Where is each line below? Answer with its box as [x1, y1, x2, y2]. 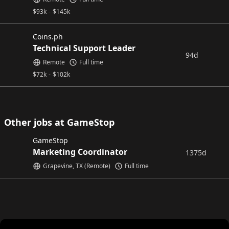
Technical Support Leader [33, 42, 135, 54]
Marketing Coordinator [33, 146, 127, 157]
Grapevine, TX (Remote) [43, 162, 110, 170]
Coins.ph [33, 32, 63, 41]
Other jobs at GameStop [4, 116, 114, 128]
